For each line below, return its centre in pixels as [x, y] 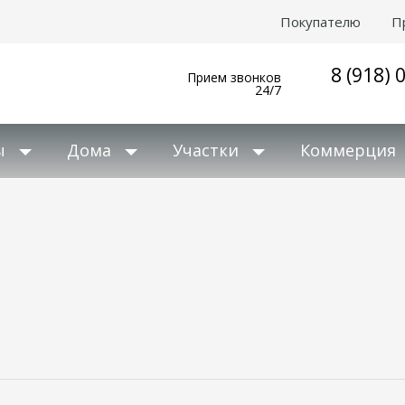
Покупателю [320, 22]
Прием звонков [234, 77]
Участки [206, 150]
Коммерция [348, 150]
